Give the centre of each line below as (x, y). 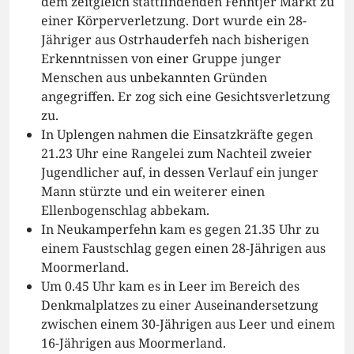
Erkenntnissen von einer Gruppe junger (161, 59)
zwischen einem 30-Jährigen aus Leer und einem (188, 324)
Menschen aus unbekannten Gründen (154, 78)
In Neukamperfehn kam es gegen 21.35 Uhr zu (180, 230)
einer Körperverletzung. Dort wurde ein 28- (174, 21)
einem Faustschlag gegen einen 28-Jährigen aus (183, 249)
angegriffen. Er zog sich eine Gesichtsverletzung (186, 97)
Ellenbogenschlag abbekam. (125, 211)
